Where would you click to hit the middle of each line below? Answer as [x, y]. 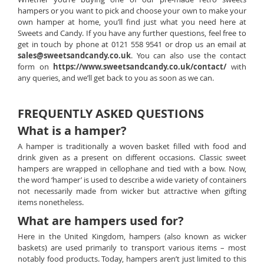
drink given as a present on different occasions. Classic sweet [132, 157]
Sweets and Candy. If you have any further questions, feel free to [132, 33]
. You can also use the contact [189, 55]
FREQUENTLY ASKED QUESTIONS [111, 113]
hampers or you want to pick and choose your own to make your [132, 11]
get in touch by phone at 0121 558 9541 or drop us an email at [132, 44]
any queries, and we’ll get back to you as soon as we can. [116, 78]
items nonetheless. [51, 202]
